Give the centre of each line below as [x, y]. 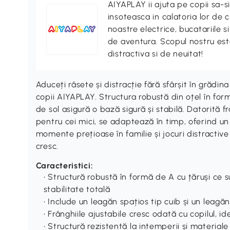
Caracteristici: [64, 165]
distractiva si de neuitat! [155, 53]
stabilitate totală [77, 189]
